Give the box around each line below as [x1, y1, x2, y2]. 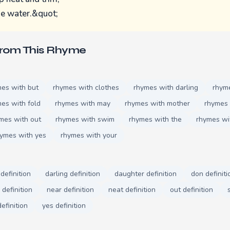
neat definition [108, 184, 156, 195]
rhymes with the [129, 114, 182, 124]
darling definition [45, 168, 100, 179]
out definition [170, 184, 213, 195]
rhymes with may [55, 98, 110, 108]
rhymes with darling [133, 82, 198, 92]
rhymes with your [61, 130, 117, 140]
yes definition [42, 200, 86, 210]
